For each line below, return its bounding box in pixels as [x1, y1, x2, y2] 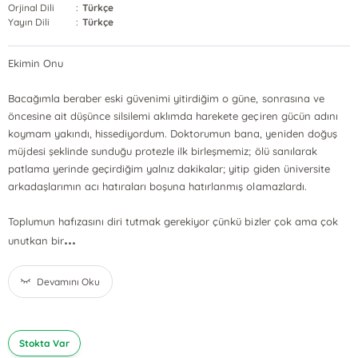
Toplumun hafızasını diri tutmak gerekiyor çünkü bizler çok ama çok [8, 215, 338, 228]
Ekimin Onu [8, 57, 64, 70]
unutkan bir [8, 234, 65, 247]
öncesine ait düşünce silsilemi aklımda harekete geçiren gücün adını [8, 109, 338, 122]
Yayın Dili [8, 16, 50, 28]
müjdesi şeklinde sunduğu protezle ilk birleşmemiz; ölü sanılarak [8, 145, 317, 157]
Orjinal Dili [8, 2, 55, 14]
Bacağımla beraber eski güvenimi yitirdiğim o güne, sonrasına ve [8, 92, 324, 105]
